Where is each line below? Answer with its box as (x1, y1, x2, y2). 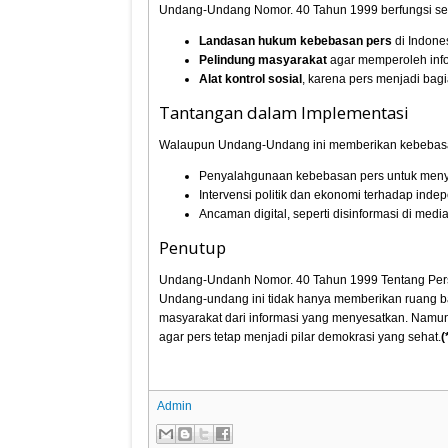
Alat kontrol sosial (199, 72, 303, 86)
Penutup (159, 236, 227, 259)
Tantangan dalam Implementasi (159, 101, 410, 124)
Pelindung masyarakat (199, 53, 328, 67)
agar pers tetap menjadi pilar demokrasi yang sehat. (159, 330, 442, 344)
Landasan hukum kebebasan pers (199, 34, 393, 48)
